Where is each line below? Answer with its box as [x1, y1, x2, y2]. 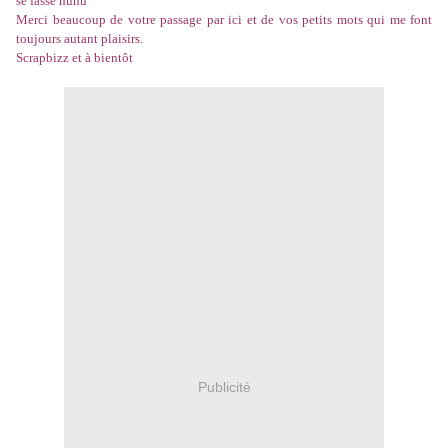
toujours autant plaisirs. [16, 31, 143, 47]
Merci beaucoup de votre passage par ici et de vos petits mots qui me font [16, 12, 432, 28]
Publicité [197, 378, 251, 395]
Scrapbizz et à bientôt [16, 50, 133, 66]
